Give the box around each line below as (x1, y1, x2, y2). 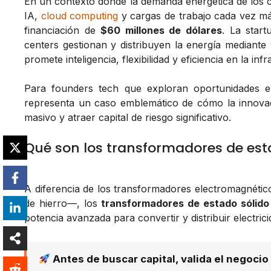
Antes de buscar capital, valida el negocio (50, 253, 269, 266)
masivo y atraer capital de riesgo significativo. (24, 111, 231, 124)
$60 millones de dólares (100, 24, 223, 37)
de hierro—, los (24, 197, 102, 210)
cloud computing (41, 10, 119, 22)
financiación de (24, 24, 101, 37)
